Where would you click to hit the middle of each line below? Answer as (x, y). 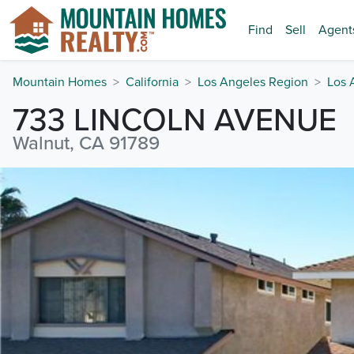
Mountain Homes (60, 82)
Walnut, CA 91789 (86, 143)
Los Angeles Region (253, 82)
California (152, 82)
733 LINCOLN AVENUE (175, 120)
